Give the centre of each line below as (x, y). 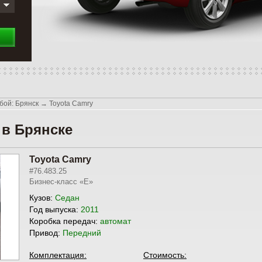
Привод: (46, 233)
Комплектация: (58, 255)
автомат (116, 221)
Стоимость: (165, 255)
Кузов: (42, 198)
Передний (82, 233)
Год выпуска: (55, 209)
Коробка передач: (65, 221)
